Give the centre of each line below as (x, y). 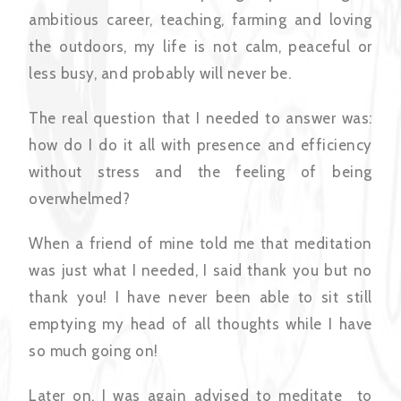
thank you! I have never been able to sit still (200, 298)
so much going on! (94, 351)
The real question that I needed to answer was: (200, 119)
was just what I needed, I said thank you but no (200, 271)
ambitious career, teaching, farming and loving (200, 20)
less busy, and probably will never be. (160, 74)
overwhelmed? (80, 199)
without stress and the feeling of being (200, 172)
